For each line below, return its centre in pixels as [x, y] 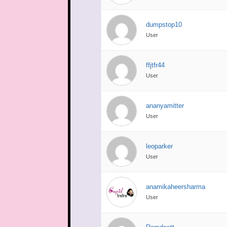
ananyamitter [165, 105]
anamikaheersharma [176, 186]
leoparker [160, 146]
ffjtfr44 [156, 65]
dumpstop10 [164, 24]
